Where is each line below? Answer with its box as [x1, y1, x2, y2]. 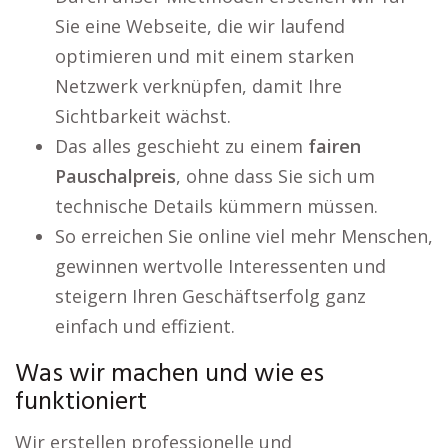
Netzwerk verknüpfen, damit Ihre [55, 74, 342, 99]
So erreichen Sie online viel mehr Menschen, [55, 224, 433, 249]
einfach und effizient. [55, 314, 235, 339]
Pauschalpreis [55, 164, 176, 189]
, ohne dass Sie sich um [176, 164, 375, 189]
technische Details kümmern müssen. [55, 194, 378, 219]
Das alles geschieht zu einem [55, 134, 308, 159]
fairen [308, 134, 361, 159]
